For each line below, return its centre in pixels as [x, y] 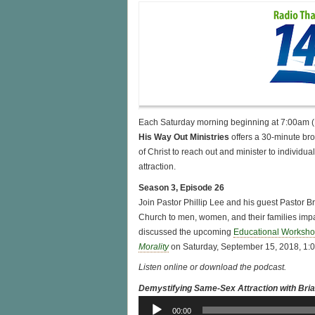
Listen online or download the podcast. [212, 268]
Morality [154, 246]
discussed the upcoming [186, 232]
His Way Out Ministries [184, 137]
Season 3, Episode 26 [181, 187]
